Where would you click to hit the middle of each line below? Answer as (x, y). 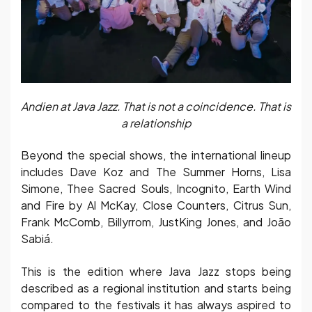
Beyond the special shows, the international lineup (156, 155)
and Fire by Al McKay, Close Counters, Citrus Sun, (156, 205)
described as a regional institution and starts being (156, 288)
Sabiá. (37, 239)
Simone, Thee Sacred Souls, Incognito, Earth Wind (156, 189)
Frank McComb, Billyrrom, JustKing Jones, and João (156, 222)
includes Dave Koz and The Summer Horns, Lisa (156, 172)
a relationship (156, 123)
